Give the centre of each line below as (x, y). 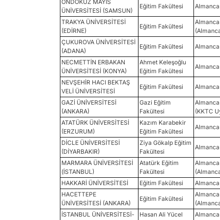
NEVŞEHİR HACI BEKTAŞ (96, 82)
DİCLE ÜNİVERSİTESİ (91, 143)
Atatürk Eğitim (159, 163)
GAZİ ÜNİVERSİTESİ (89, 102)
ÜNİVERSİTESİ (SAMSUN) (97, 11)
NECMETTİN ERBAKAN (93, 62)
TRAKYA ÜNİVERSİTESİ (94, 22)
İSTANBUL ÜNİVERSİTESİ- (98, 214)
